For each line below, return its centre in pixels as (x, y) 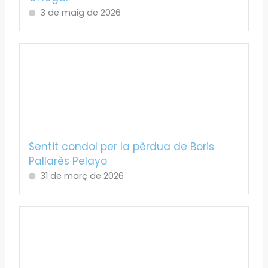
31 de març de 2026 (82, 176)
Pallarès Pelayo (68, 161)
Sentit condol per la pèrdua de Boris (122, 147)
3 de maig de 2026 (81, 12)
